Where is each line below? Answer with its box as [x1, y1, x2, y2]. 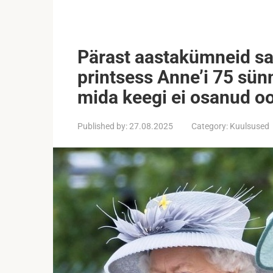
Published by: [77, 121, 127, 131]
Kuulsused [230, 121, 269, 131]
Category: [191, 121, 228, 131]
